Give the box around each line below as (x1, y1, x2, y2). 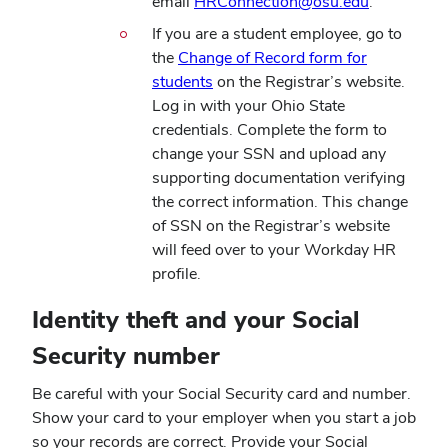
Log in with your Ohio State (152, 95, 345, 117)
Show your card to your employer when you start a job (32, 407, 416, 429)
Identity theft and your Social (32, 304, 359, 336)
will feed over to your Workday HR (152, 239, 396, 261)
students (152, 71, 213, 93)
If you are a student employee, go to (152, 23, 402, 45)
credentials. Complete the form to (152, 119, 387, 141)
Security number (32, 340, 220, 372)
